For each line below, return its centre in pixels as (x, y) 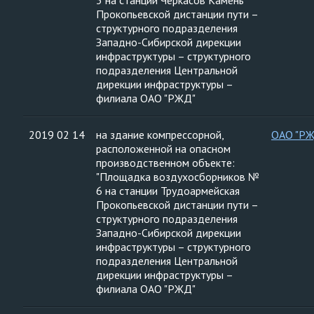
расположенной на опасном (163, 149)
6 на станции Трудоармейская (168, 191)
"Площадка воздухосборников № (178, 177)
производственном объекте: (165, 163)
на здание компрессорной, (160, 135)
